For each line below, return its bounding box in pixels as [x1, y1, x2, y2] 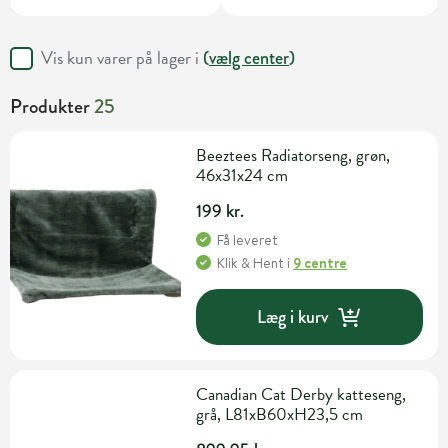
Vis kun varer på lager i [41, 44, 203, 72]
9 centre [293, 253, 348, 274]
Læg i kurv [257, 303, 329, 330]
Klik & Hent [217, 253, 285, 274]
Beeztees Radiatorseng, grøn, [196, 143, 391, 169]
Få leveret [217, 230, 279, 251]
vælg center [209, 45, 289, 72]
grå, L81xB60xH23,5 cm [196, 402, 364, 428]
